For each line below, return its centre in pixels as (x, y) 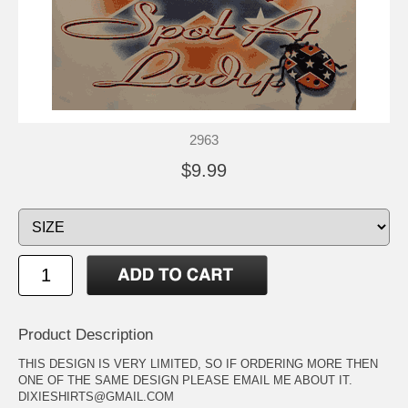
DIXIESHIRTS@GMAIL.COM (96, 396)
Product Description (86, 334)
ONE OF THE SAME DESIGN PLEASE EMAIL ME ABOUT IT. (185, 380)
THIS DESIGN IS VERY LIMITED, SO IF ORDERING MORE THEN (198, 363)
